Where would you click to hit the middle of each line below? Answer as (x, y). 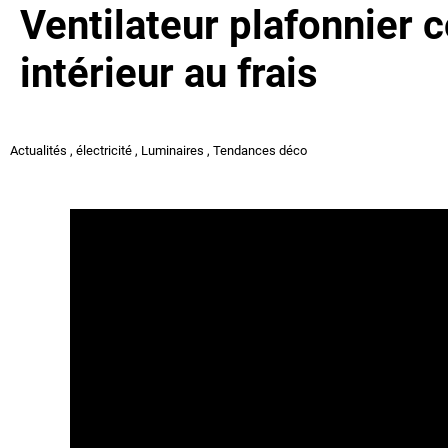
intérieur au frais (169, 73)
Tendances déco (260, 150)
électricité (104, 150)
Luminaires (172, 150)
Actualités (38, 150)
